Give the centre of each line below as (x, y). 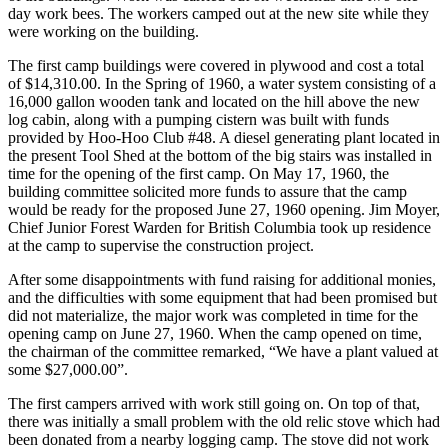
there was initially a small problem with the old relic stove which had (224, 422)
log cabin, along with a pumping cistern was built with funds (198, 120)
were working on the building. (103, 32)
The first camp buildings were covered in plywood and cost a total (216, 66)
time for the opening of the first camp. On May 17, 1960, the (198, 174)
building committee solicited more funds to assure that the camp (207, 192)
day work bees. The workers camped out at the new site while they (218, 14)
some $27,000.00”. (68, 370)
